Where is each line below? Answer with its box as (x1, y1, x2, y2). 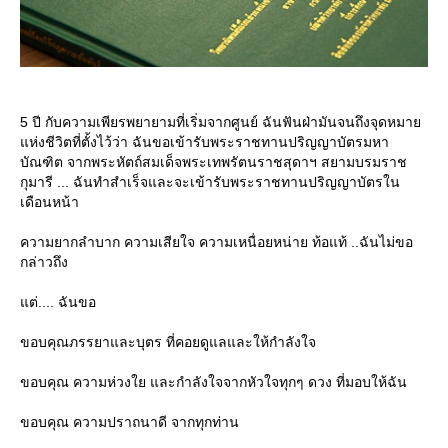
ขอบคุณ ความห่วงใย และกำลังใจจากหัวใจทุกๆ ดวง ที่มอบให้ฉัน (20, 374, 407, 391)
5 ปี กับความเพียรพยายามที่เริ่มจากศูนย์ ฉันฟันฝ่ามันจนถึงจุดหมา (20, 114, 421, 131)
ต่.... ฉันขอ (20, 294, 96, 311)
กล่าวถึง (20, 254, 68, 271)
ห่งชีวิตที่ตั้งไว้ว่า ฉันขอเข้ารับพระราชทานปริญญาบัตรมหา (20, 134, 389, 151)
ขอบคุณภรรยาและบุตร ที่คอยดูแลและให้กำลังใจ (20, 334, 316, 351)
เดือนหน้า (20, 194, 79, 211)
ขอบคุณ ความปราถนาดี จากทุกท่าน (20, 414, 239, 431)
